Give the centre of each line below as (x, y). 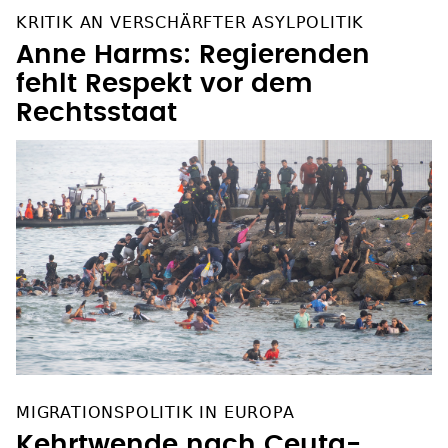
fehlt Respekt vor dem (164, 84)
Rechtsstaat (96, 113)
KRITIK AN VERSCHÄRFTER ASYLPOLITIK (190, 23)
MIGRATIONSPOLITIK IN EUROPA (155, 412)
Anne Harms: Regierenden (193, 55)
